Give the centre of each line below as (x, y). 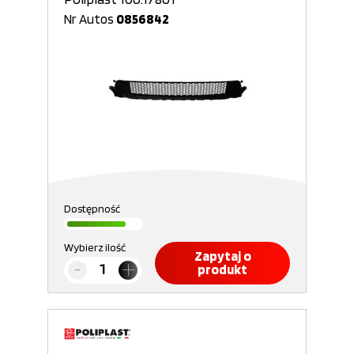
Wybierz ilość (95, 247)
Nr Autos (90, 19)
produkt (222, 269)
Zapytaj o (222, 256)
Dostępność (92, 209)
